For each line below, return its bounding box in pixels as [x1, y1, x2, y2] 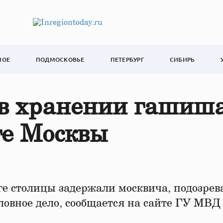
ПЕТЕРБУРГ [110, 55, 144, 64]
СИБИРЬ [169, 55, 195, 64]
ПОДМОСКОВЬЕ [36, 55, 85, 64]
